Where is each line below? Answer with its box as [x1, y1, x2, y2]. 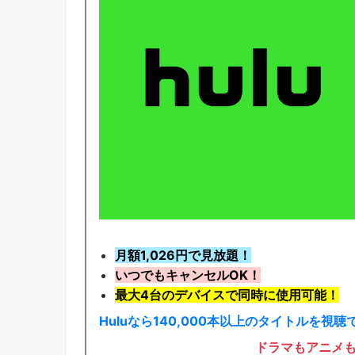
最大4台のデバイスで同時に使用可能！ [115, 286, 339, 303]
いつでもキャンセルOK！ [115, 266, 261, 283]
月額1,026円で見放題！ [115, 246, 251, 263]
